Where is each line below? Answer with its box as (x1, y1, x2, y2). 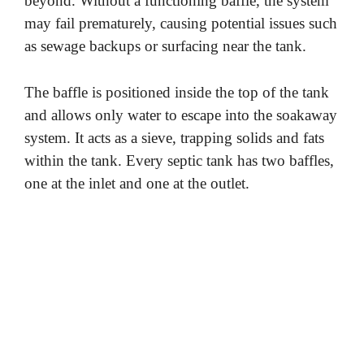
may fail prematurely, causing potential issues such (24, 15, 337, 32)
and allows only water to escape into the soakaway (24, 106, 337, 123)
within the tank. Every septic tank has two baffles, (24, 151, 334, 169)
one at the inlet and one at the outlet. (24, 174, 249, 192)
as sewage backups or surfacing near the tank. (24, 37, 306, 55)
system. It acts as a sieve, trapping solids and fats (24, 128, 324, 146)
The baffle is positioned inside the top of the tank (24, 83, 329, 101)
